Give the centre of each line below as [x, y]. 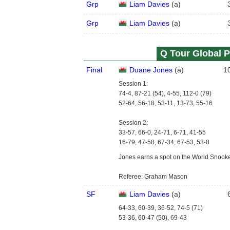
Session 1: [133, 84]
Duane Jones [151, 70]
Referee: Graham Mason [153, 177]
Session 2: [133, 123]
